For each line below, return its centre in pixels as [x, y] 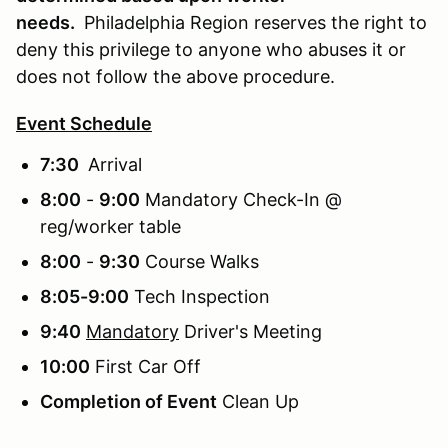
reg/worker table [110, 226]
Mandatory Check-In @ [241, 199]
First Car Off [145, 366]
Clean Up [258, 401]
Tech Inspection [199, 296]
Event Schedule [84, 123]
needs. [47, 22]
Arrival [112, 164]
